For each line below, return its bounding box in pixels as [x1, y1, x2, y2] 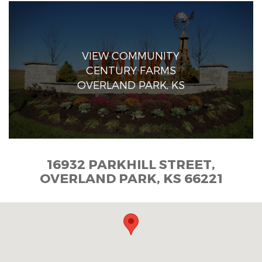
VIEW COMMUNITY [82, 49, 180, 61]
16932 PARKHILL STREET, [47, 156, 215, 171]
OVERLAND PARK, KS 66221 [39, 170, 223, 185]
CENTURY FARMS [85, 63, 176, 76]
